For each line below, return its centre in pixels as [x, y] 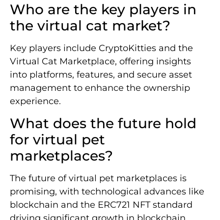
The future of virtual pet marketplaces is [98, 178]
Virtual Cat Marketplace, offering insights [100, 62]
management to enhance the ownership [100, 88]
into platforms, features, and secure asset [101, 75]
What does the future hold [103, 123]
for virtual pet [57, 139]
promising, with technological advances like [107, 191]
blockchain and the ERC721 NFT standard [101, 205]
